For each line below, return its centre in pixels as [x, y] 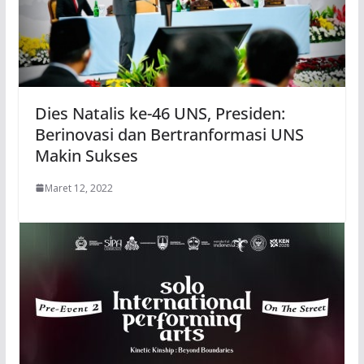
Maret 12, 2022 [78, 188]
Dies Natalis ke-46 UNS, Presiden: [160, 113]
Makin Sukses [86, 155]
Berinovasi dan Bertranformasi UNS [169, 134]
